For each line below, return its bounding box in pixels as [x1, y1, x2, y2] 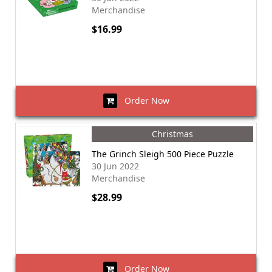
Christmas [152, 128, 193, 140]
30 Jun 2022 [92, 160, 139, 172]
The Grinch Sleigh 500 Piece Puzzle [92, 148, 234, 160]
